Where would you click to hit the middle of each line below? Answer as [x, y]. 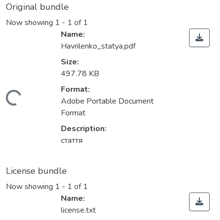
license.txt [78, 210]
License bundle [36, 171]
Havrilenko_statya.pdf [98, 46]
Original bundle [37, 7]
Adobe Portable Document [107, 101]
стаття [72, 141]
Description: [84, 129]
